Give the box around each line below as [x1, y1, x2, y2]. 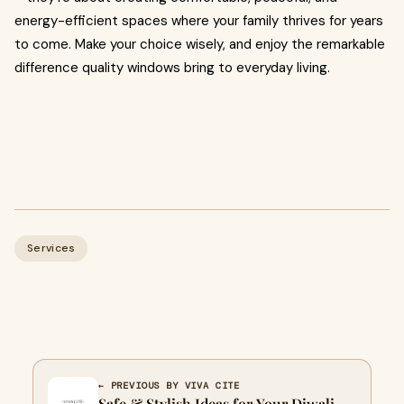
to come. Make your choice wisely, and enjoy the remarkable [14, 35, 385, 53]
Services [27, 241, 76, 255]
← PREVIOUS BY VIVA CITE [98, 380, 241, 391]
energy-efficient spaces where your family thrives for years [14, 12, 383, 30]
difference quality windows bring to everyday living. [14, 59, 330, 77]
